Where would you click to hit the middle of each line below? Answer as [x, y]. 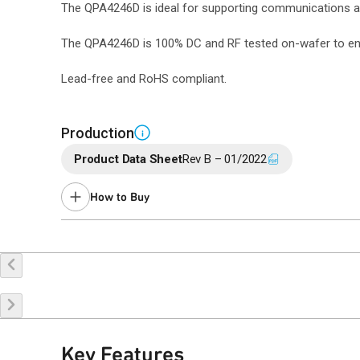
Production [98, 133]
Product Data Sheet [128, 159]
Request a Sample [264, 241]
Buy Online [152, 241]
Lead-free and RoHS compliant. [144, 79]
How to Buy [120, 197]
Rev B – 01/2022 [225, 159]
